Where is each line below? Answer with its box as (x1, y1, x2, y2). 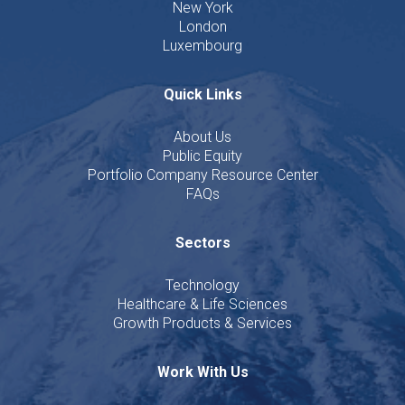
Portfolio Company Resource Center (87, 165, 318, 184)
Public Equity (163, 146, 242, 165)
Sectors (174, 233, 231, 251)
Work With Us (156, 363, 249, 381)
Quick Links (163, 85, 242, 103)
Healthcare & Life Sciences (118, 295, 287, 313)
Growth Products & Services (113, 314, 292, 332)
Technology (165, 276, 240, 294)
